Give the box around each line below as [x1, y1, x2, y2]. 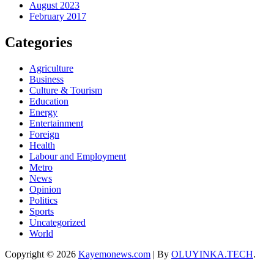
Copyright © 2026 [5, 248, 78, 259]
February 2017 [29, 11, 86, 22]
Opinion [29, 183, 61, 194]
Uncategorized [29, 217, 86, 228]
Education [29, 95, 68, 106]
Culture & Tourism [29, 84, 102, 95]
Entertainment [29, 117, 83, 128]
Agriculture [29, 62, 73, 73]
